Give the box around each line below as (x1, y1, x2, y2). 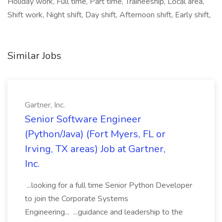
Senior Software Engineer (25, 112, 141, 126)
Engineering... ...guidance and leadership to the (25, 207, 183, 218)
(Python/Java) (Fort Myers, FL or (25, 127, 166, 141)
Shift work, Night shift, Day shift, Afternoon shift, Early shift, (7, 9, 211, 20)
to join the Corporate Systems (25, 193, 128, 204)
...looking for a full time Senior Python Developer (25, 180, 192, 191)
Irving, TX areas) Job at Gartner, (25, 142, 166, 156)
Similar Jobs (7, 49, 61, 62)
